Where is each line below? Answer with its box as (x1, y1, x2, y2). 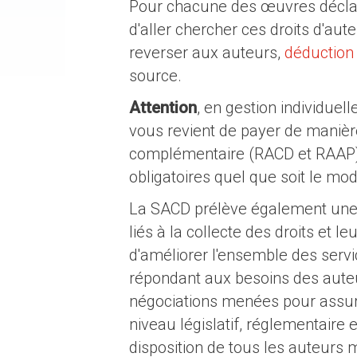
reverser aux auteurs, (129, 43, 284, 62)
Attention (129, 98, 197, 117)
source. (129, 66, 182, 85)
